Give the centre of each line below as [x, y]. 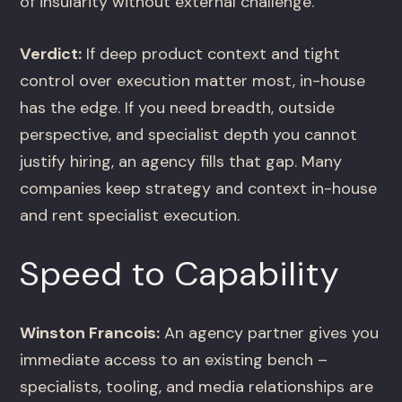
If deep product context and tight [211, 54]
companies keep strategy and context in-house [199, 189]
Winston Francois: [90, 333]
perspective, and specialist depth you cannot [189, 135]
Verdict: [51, 54]
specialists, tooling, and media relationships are [197, 387]
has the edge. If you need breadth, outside [178, 108]
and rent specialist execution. [130, 216]
